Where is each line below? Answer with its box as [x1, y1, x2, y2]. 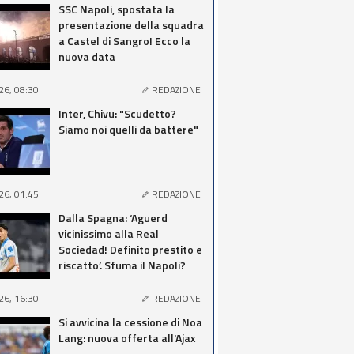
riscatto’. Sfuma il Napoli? [58, 257, 186, 273]
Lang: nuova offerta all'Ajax [58, 330, 196, 346]
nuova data [58, 48, 115, 65]
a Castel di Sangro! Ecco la [58, 32, 190, 49]
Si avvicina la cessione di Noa [58, 314, 202, 330]
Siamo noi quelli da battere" [58, 121, 198, 137]
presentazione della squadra [58, 17, 204, 33]
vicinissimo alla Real [58, 225, 159, 242]
